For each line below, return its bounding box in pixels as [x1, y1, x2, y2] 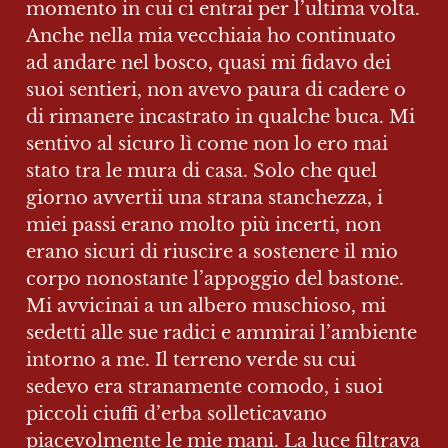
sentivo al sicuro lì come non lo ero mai [26, 133, 388, 155]
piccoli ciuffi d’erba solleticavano [26, 403, 327, 425]
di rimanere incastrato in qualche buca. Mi [26, 106, 415, 128]
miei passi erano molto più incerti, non [26, 214, 381, 236]
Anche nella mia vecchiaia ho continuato [26, 25, 396, 47]
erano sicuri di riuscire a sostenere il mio [26, 241, 398, 263]
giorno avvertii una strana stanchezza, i [26, 187, 383, 209]
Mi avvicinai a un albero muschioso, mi [26, 295, 386, 317]
